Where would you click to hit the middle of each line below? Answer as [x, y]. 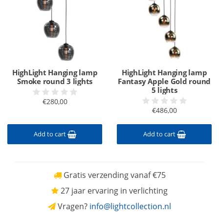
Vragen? [73, 206]
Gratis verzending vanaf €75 [113, 175]
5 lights [164, 90]
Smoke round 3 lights [55, 81]
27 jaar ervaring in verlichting [113, 191]
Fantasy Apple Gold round [164, 81]
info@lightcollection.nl [130, 206]
